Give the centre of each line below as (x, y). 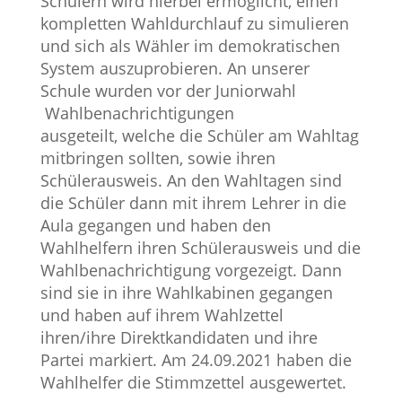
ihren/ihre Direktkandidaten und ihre (179, 337)
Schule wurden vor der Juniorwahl (168, 91)
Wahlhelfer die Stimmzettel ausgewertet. (193, 382)
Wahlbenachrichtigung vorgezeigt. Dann (191, 270)
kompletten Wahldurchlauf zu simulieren (194, 23)
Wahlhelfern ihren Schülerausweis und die (200, 248)
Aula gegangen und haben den (155, 225)
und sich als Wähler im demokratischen (190, 46)
